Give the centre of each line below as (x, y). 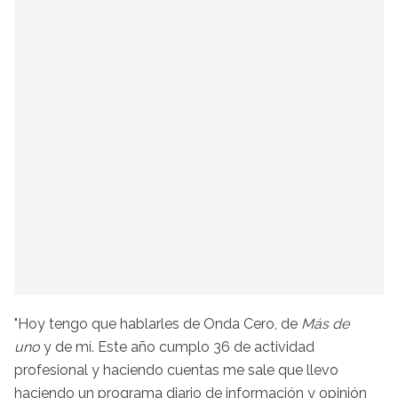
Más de (325, 323)
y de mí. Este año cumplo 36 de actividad (179, 346)
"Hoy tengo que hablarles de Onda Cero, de (158, 323)
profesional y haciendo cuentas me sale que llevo (176, 370)
